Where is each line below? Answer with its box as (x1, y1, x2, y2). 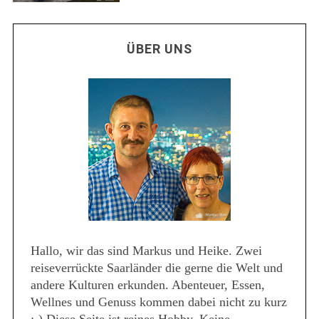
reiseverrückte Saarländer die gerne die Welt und (30, 261, 283, 276)
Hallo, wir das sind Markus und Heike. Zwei (30, 244, 262, 258)
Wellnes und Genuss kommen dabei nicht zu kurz (30, 295, 287, 310)
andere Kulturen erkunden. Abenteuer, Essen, (30, 278, 265, 293)
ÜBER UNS (127, 41, 192, 57)
